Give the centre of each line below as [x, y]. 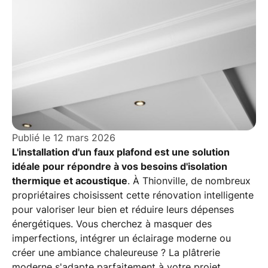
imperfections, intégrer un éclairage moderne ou [121, 238]
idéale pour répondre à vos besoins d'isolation [120, 166]
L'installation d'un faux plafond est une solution [121, 152]
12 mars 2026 [84, 138]
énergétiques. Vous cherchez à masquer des [112, 224]
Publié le [33, 138]
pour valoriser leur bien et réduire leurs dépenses [123, 209]
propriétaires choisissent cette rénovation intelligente [133, 195]
